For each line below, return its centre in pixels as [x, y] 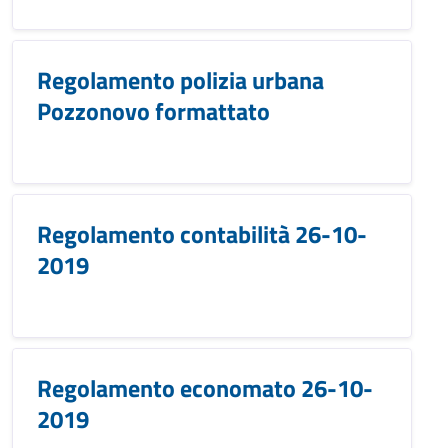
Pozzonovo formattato [153, 111]
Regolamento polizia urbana [180, 80]
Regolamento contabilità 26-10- [202, 234]
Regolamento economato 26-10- [205, 388]
